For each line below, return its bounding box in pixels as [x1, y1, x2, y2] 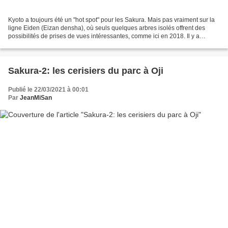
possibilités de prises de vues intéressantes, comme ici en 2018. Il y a [8, 32, 199, 40]
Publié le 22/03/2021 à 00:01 [8, 85, 89, 93]
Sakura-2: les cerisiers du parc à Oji [8, 65, 163, 76]
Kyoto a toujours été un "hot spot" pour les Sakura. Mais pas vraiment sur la [8, 16, 215, 23]
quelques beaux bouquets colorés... [8, 40, 107, 48]
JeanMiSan [20, 94, 52, 101]
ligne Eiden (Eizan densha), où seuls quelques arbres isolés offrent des [8, 24, 205, 32]
